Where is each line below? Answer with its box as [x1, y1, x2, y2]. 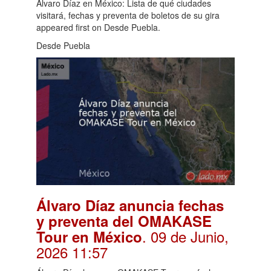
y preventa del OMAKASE [36, 210, 212, 231]
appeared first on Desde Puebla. [36, 21, 160, 33]
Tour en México [36, 226, 142, 247]
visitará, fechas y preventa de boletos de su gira [36, 8, 220, 21]
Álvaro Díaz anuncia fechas [36, 194, 224, 215]
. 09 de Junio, [142, 225, 229, 247]
